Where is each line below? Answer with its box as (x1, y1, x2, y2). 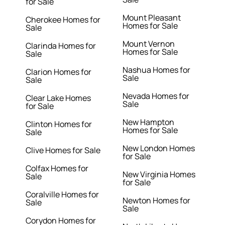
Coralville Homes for (26, 189, 99, 200)
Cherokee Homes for (26, 14, 101, 26)
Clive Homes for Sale (26, 145, 101, 156)
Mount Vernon (123, 38, 175, 50)
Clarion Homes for (26, 66, 92, 78)
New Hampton (123, 117, 174, 128)
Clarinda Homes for (26, 40, 96, 52)
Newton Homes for (123, 195, 190, 206)
